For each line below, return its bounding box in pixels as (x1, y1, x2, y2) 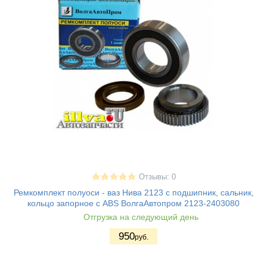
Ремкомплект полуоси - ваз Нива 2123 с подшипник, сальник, (13, 188, 254, 198)
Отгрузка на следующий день (80, 212, 198, 222)
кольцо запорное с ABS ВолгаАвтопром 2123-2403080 (27, 198, 240, 209)
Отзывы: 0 (138, 173, 176, 182)
